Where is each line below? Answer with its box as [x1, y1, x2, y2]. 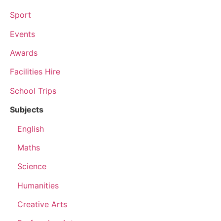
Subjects [10, 105, 43, 115]
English [17, 123, 44, 134]
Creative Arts [10, 199, 67, 210]
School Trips [10, 85, 56, 96]
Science [17, 161, 46, 172]
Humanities [17, 180, 59, 190]
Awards [10, 47, 37, 58]
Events [10, 29, 35, 39]
